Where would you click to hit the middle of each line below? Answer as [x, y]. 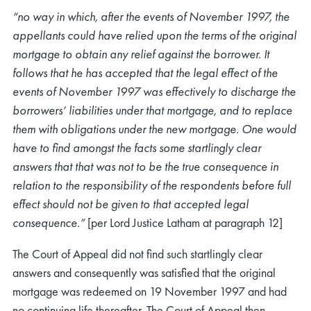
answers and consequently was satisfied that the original [144, 272]
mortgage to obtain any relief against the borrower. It [141, 54]
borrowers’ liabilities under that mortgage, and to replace [152, 110]
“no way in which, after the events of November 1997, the [151, 16]
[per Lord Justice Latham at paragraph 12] [184, 222]
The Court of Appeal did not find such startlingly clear [137, 254]
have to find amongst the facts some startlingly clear [137, 148]
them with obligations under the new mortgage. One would [154, 129]
